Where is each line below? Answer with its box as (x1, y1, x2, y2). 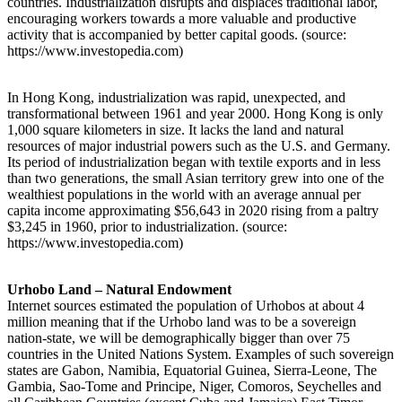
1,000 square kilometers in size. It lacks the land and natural (7, 121, 344, 137)
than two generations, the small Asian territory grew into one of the (7, 170, 384, 186)
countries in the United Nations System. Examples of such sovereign (7, 345, 394, 362)
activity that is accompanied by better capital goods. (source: (7, 26, 346, 42)
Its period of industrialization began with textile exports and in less (7, 153, 380, 170)
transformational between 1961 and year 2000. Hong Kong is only (7, 105, 383, 121)
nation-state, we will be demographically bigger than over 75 (7, 329, 350, 345)
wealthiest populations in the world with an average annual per (7, 186, 361, 202)
